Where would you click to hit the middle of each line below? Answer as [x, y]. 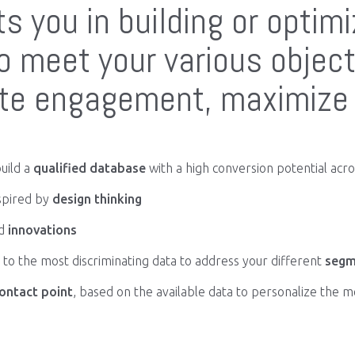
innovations [42, 230]
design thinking [97, 199]
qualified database [88, 168]
